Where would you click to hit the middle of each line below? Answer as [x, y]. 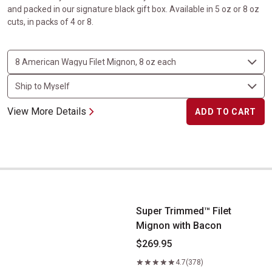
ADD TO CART [226, 112]
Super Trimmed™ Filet [184, 211]
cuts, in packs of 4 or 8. [50, 22]
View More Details [47, 111]
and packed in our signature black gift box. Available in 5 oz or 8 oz [133, 9]
